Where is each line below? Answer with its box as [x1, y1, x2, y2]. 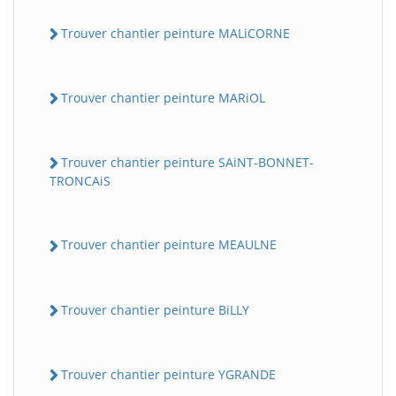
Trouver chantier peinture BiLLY [61, 301, 249, 318]
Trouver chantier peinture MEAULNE [61, 236, 277, 254]
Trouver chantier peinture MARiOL [61, 88, 265, 106]
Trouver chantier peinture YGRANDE [61, 365, 276, 383]
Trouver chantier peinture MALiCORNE [61, 24, 290, 42]
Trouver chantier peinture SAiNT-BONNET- [61, 154, 314, 171]
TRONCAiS [49, 172, 110, 190]
